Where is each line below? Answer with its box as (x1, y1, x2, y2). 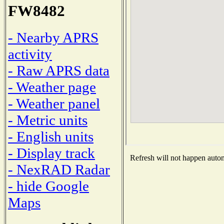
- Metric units (8, 111, 87, 128)
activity (8, 45, 52, 62)
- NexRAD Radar (8, 161, 110, 177)
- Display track (8, 144, 95, 161)
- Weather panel (8, 95, 100, 111)
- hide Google (8, 177, 89, 194)
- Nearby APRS (8, 29, 98, 45)
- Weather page (8, 78, 96, 95)
